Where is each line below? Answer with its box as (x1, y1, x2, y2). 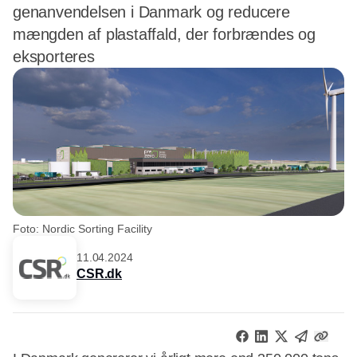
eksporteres (13, 48, 95, 65)
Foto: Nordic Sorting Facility (13, 222, 152, 235)
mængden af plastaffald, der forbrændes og (13, 25, 316, 43)
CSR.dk (76, 267, 123, 281)
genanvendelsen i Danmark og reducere (13, 3, 290, 21)
